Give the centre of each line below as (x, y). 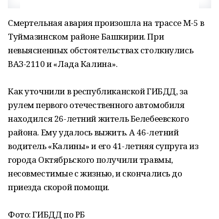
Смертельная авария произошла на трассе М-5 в (106, 23)
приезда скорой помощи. (59, 187)
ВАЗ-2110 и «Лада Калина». (63, 64)
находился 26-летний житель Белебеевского (99, 119)
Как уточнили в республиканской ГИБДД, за (98, 91)
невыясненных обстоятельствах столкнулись (101, 50)
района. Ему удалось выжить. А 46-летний (93, 132)
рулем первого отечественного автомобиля (96, 105)
